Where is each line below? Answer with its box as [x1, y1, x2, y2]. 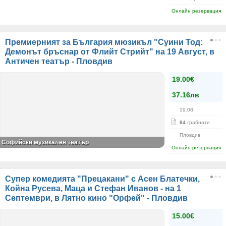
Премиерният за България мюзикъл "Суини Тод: [5, 38, 203, 46]
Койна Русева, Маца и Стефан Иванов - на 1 [5, 184, 181, 193]
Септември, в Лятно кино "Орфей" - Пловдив [5, 194, 188, 202]
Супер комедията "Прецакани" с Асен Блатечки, [5, 175, 200, 183]
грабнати [186, 120, 210, 125]
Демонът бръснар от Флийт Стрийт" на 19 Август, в [5, 47, 214, 56]
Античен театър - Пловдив [5, 57, 112, 66]
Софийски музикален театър [2, 139, 89, 146]
